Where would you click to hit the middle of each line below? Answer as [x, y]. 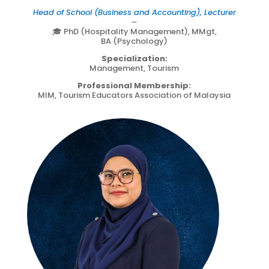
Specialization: [134, 58]
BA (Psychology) [134, 41]
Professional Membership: [134, 85]
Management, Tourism [134, 68]
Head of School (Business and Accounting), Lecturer [134, 12]
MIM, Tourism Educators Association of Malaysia [134, 95]
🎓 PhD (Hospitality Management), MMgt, [134, 31]
